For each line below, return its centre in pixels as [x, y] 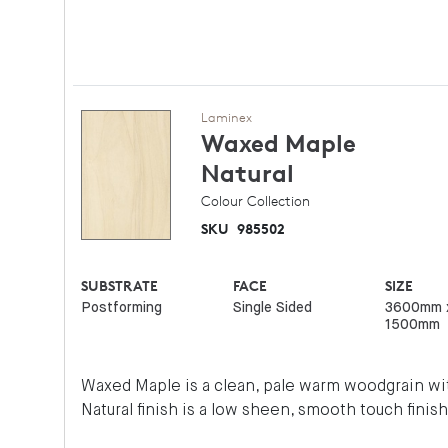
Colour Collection [255, 200]
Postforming [122, 308]
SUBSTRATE [120, 285]
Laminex [226, 117]
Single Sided [272, 308]
